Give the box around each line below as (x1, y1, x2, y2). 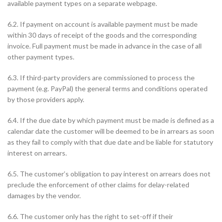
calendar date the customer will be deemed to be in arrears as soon (7, 127, 214, 135)
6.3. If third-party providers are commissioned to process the (7, 73, 195, 82)
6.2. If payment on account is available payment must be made (7, 20, 198, 28)
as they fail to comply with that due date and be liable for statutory (7, 138, 213, 146)
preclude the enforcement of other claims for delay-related (7, 180, 189, 189)
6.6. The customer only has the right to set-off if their (7, 212, 173, 221)
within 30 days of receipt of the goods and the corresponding (7, 31, 197, 39)
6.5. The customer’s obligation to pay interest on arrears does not (7, 169, 211, 178)
